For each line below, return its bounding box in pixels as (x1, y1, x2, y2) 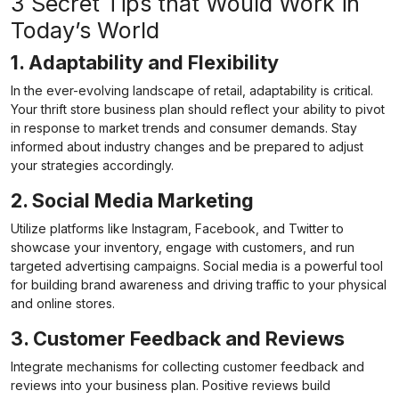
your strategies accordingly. (11, 158, 174, 174)
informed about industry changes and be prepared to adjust (11, 139, 363, 155)
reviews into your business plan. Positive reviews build (11, 378, 330, 394)
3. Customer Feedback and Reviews (11, 327, 345, 351)
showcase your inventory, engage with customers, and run (11, 240, 354, 256)
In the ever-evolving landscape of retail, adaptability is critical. (11, 83, 373, 99)
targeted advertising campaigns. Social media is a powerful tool (11, 258, 383, 274)
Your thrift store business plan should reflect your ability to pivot (11, 102, 385, 118)
